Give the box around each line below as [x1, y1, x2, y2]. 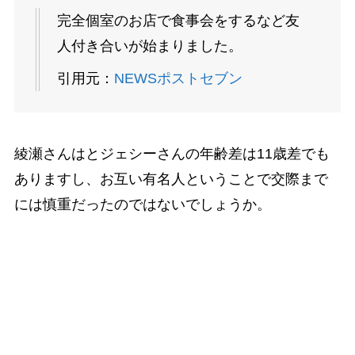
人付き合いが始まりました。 [56, 38, 242, 55]
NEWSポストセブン [113, 71, 242, 87]
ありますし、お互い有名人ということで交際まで [13, 171, 328, 188]
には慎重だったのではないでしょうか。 [13, 197, 271, 213]
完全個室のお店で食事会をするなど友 [56, 13, 300, 29]
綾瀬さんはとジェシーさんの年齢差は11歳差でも [13, 146, 330, 162]
